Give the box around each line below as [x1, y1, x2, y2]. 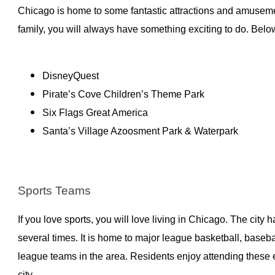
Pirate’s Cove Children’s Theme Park [42, 89, 204, 100]
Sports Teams [17, 184, 91, 197]
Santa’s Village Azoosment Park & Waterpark [42, 126, 241, 137]
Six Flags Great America [42, 107, 148, 118]
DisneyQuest [42, 71, 99, 82]
